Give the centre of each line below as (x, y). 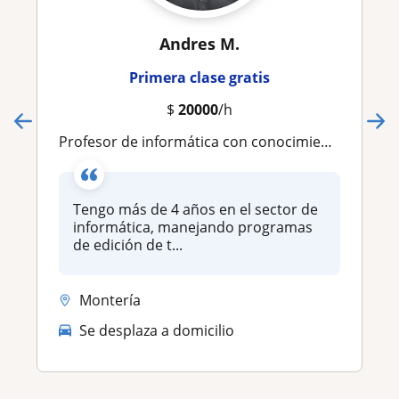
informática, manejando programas (193, 228)
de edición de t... (128, 245)
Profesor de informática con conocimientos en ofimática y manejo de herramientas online (194, 142)
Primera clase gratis (199, 78)
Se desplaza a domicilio (157, 330)
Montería (110, 301)
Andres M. (199, 44)
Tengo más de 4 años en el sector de (195, 210)
